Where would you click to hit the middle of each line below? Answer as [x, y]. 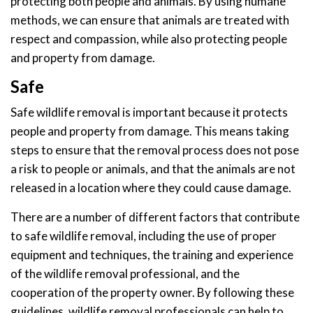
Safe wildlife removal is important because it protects [149, 112]
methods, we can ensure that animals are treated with [150, 20]
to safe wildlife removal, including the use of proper [144, 235]
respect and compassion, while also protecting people [149, 38]
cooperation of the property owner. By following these [152, 292]
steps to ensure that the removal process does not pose [155, 150]
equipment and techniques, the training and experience [152, 254]
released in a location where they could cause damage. [151, 187]
